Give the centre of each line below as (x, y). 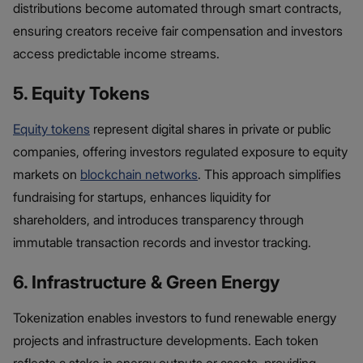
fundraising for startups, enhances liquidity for (142, 197)
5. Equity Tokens (81, 94)
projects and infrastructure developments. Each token (166, 341)
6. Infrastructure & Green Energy (146, 282)
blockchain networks (139, 175)
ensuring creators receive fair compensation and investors (178, 31)
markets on (47, 175)
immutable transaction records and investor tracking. (162, 243)
